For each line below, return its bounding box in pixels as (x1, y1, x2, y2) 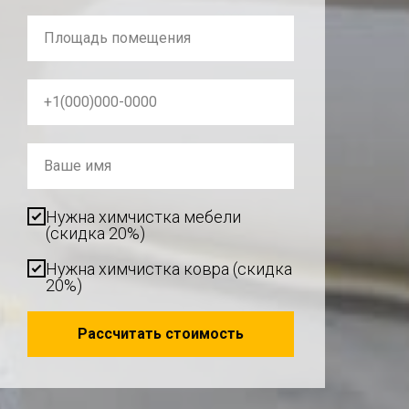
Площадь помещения (44, 29, 191, 47)
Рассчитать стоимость (78, 325, 244, 343)
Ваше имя (44, 157, 111, 175)
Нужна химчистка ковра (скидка (46, 259, 292, 279)
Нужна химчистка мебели (46, 207, 241, 227)
